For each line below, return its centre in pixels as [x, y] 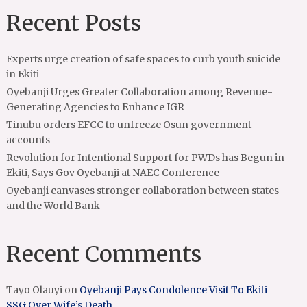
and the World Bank [53, 206]
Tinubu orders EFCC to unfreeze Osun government [129, 125]
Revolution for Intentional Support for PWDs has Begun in [146, 158]
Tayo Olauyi [35, 290]
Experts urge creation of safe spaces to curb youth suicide [144, 59]
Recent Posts [74, 23]
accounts [28, 140]
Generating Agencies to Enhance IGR [96, 107]
